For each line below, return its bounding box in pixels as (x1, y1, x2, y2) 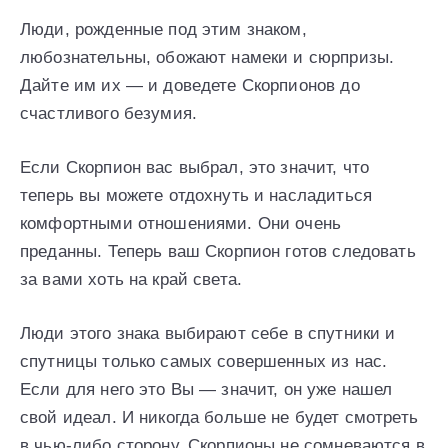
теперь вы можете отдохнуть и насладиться (20, 185, 372, 205)
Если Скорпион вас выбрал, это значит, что (20, 157, 370, 177)
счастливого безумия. (20, 103, 197, 123)
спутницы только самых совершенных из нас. (20, 351, 388, 371)
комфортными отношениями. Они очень (20, 213, 342, 233)
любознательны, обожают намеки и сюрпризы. (20, 47, 395, 67)
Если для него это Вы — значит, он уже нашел (20, 379, 393, 399)
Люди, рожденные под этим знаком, (20, 19, 307, 39)
